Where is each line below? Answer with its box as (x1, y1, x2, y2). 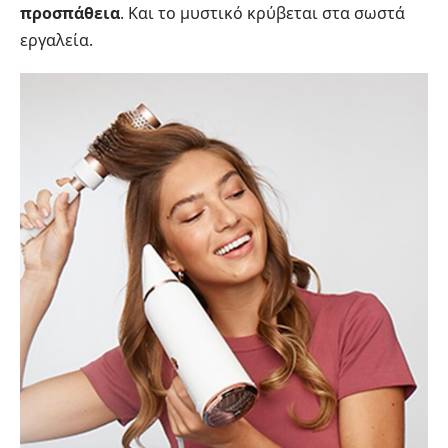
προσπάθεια (20, 2, 120, 25)
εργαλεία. (20, 29, 93, 52)
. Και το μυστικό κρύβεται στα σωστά (120, 2, 405, 25)
